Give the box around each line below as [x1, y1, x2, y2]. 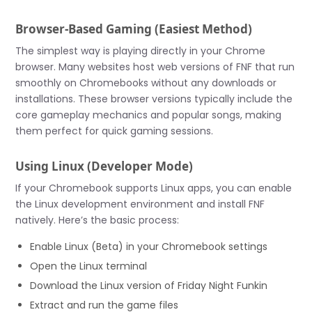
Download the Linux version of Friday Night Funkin [30, 278, 268, 292]
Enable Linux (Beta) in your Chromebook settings [30, 239, 268, 253]
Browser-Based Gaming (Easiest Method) [15, 21, 253, 38]
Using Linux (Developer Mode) [15, 158, 194, 175]
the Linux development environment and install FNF [15, 196, 265, 211]
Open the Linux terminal [30, 258, 148, 273]
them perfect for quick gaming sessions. [15, 123, 214, 138]
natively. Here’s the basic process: [15, 212, 180, 227]
